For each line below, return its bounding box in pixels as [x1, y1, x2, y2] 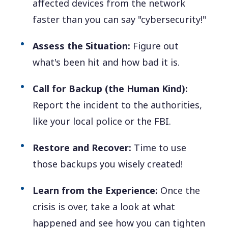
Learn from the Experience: [33, 184, 158, 197]
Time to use [131, 141, 187, 154]
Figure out [130, 40, 179, 52]
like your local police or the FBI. [33, 115, 172, 128]
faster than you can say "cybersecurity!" [33, 13, 207, 26]
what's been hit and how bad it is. [33, 56, 180, 69]
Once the [158, 184, 201, 197]
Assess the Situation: [33, 40, 131, 52]
